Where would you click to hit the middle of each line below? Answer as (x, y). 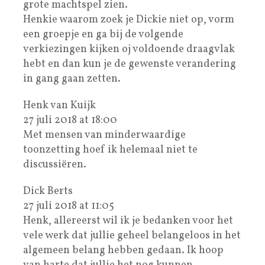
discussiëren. (55, 164)
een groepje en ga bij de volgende (103, 34)
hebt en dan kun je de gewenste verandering (130, 64)
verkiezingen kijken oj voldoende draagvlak (129, 49)
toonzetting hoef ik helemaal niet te (110, 150)
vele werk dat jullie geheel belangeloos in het (132, 235)
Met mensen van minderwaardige (104, 135)
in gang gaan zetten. (72, 79)
